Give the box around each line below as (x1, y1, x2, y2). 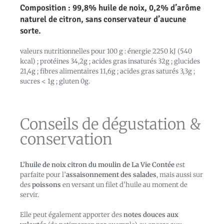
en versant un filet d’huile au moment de (61, 180, 187, 189)
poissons (32, 180, 61, 189)
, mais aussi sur (156, 170, 203, 179)
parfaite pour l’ (20, 170, 66, 179)
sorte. (20, 25, 41, 36)
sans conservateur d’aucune (85, 14, 186, 25)
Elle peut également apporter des (20, 210, 122, 219)
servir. (20, 190, 39, 199)
